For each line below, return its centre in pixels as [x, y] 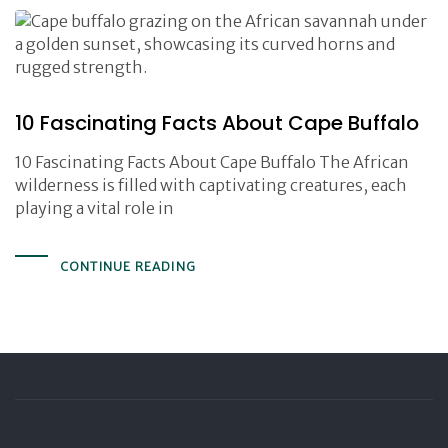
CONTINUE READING [127, 266]
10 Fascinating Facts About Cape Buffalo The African [212, 162]
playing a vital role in [94, 208]
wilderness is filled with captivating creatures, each [211, 185]
